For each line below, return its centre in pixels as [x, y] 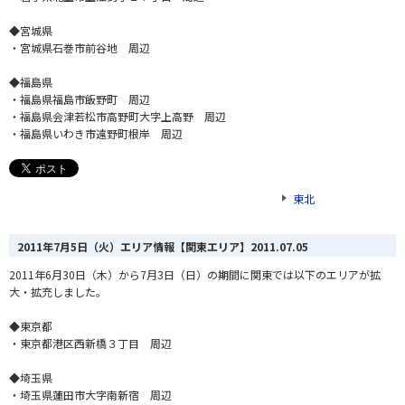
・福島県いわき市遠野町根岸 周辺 [96, 134]
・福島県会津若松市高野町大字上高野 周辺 [118, 117]
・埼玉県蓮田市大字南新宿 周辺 [90, 395]
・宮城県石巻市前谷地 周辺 [80, 48]
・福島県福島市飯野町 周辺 [80, 99]
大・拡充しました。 [58, 292]
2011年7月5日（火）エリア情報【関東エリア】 [134, 246]
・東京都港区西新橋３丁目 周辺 [90, 344]
